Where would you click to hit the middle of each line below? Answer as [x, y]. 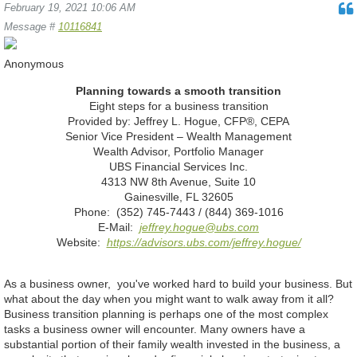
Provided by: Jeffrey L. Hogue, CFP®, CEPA [178, 122]
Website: [81, 243]
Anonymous [34, 64]
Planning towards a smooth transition [178, 91]
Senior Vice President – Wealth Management [178, 137]
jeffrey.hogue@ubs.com [199, 228]
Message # [31, 27]
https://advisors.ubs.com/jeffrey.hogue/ [204, 243]
